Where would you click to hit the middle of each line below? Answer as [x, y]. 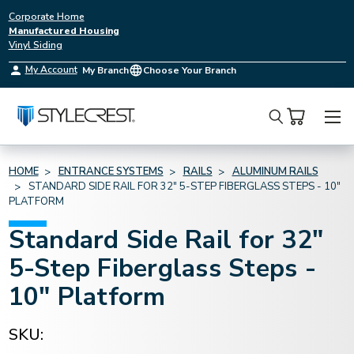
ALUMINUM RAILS [275, 171]
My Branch [105, 70]
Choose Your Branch [189, 70]
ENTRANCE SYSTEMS [111, 171]
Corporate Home [46, 17]
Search [292, 128]
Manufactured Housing [64, 31]
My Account [51, 70]
